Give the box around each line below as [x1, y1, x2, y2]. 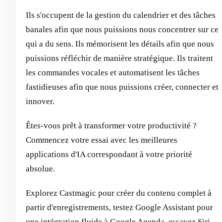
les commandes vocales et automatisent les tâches [26, 68, 200, 78]
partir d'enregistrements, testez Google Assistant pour [26, 203, 213, 213]
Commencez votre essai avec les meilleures [26, 135, 177, 145]
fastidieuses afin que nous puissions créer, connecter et [26, 82, 219, 92]
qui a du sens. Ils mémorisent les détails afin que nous [26, 39, 214, 49]
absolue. [26, 164, 55, 174]
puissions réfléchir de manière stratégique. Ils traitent [26, 54, 213, 63]
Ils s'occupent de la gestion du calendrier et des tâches [26, 10, 216, 20]
